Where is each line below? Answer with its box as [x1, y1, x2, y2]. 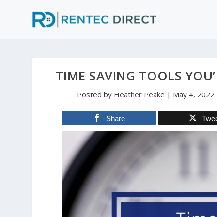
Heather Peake [113, 90, 165, 99]
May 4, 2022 [172, 90, 215, 99]
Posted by [77, 90, 114, 99]
